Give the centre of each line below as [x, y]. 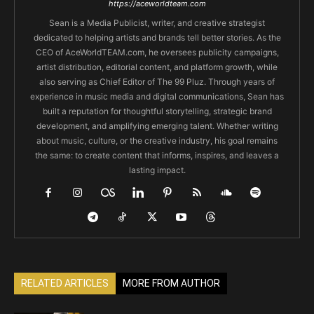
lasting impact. [157, 170]
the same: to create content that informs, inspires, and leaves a [157, 155]
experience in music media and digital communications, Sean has [157, 96]
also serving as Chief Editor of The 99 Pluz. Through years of [157, 81]
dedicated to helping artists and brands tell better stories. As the [157, 37]
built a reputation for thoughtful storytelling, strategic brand [157, 111]
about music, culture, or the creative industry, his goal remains [157, 140]
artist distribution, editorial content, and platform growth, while [157, 67]
